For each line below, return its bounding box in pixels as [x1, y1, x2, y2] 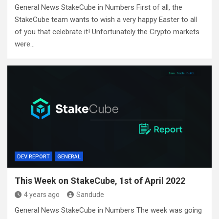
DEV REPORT [17, 153, 50, 160]
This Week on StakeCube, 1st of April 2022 [15, 175, 185, 186]
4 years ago [24, 191, 60, 199]
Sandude [76, 191, 104, 199]
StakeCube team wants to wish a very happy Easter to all [15, 15, 197, 24]
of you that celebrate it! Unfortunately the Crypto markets [15, 27, 199, 37]
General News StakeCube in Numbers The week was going [15, 206, 202, 215]
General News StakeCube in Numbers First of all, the [15, 3, 182, 12]
